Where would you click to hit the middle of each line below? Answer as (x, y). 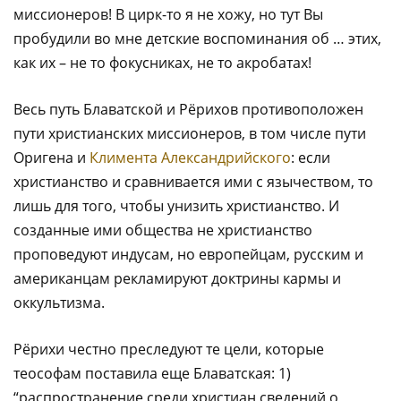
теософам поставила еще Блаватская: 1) (152, 373)
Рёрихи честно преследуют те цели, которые (169, 349)
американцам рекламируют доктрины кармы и (177, 278)
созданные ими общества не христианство (163, 230)
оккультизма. (59, 302)
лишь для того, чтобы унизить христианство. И (176, 205)
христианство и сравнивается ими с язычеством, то (193, 181)
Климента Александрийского (190, 157)
